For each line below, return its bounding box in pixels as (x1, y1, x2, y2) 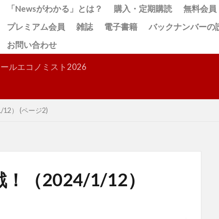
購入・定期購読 (114, 3, 172, 14)
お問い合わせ (7, 39, 57, 50)
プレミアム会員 (7, 21, 65, 32)
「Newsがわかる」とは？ (7, 3, 103, 14)
